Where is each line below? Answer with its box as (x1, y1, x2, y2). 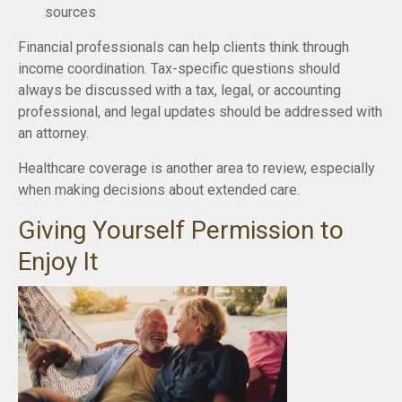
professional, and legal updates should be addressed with (18, 102, 382, 120)
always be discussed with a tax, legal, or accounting (18, 81, 341, 99)
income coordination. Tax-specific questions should (18, 59, 340, 77)
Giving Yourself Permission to (18, 214, 344, 245)
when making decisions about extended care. (18, 180, 300, 198)
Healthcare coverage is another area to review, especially (18, 159, 375, 177)
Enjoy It (18, 246, 99, 276)
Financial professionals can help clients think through (18, 38, 349, 56)
